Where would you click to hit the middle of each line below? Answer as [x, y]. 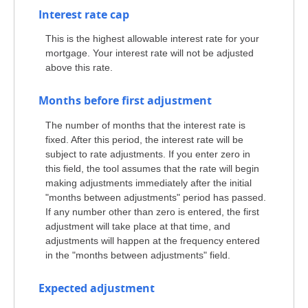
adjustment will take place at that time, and [138, 226]
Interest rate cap [84, 14]
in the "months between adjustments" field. [138, 255]
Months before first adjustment [125, 101]
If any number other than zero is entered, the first [152, 211]
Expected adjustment [97, 288]
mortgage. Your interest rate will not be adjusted [150, 53]
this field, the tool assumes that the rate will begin [152, 168]
